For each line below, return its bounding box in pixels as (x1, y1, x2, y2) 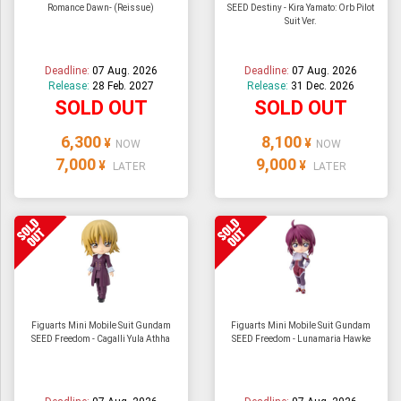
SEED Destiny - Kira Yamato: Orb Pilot (227, 3, 375, 13)
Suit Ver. (285, 16, 318, 27)
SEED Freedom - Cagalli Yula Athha (31, 334, 171, 345)
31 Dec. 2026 (291, 80, 355, 93)
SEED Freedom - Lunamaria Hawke (231, 334, 371, 345)
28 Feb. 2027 (91, 80, 154, 93)
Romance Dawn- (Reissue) (47, 3, 155, 13)
